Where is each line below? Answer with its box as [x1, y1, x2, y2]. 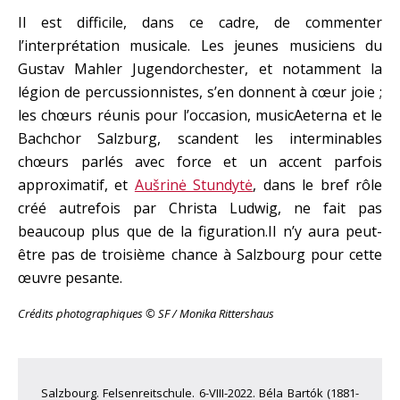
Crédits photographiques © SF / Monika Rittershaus [18, 304, 274, 321]
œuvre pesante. [18, 267, 122, 287]
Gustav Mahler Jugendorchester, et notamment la [18, 58, 382, 79]
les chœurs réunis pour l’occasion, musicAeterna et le [18, 104, 382, 125]
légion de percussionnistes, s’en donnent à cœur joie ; [18, 81, 382, 102]
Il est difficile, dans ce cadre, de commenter [18, 12, 382, 32]
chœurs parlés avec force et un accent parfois [18, 151, 382, 171]
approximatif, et [18, 174, 135, 195]
